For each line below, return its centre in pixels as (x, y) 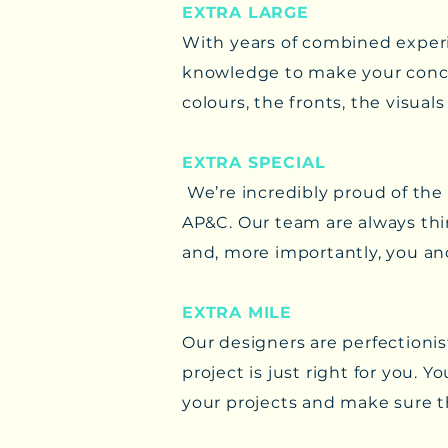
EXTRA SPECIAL (254, 162)
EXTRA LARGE (245, 12)
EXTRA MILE (240, 312)
